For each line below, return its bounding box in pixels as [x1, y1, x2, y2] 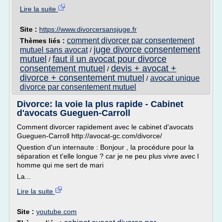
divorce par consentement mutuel [20, 83, 136, 91]
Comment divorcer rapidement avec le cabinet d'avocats [17, 123, 193, 131]
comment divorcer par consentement [67, 36, 194, 45]
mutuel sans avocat [20, 46, 88, 54]
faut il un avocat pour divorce [53, 54, 166, 64]
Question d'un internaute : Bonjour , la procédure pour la [17, 143, 194, 151]
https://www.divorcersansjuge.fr [39, 25, 137, 33]
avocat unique [150, 74, 200, 82]
